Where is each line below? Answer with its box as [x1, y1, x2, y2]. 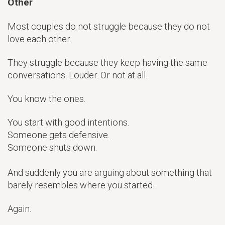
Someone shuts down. [8, 142, 97, 153]
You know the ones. [8, 93, 85, 104]
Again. [8, 203, 31, 214]
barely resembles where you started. [8, 180, 154, 191]
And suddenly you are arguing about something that [8, 167, 212, 178]
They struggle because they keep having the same [8, 57, 207, 68]
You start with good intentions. [8, 117, 129, 128]
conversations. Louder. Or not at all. [8, 70, 147, 81]
